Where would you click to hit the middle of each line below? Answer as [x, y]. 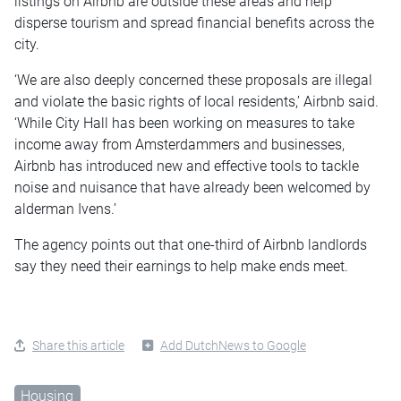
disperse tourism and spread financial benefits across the [194, 23]
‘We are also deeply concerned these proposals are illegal [193, 81]
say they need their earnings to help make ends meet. [181, 267]
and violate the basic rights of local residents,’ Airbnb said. [196, 102]
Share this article [78, 346]
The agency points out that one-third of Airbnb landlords [191, 245]
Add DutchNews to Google [233, 346]
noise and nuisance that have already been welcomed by [192, 188]
